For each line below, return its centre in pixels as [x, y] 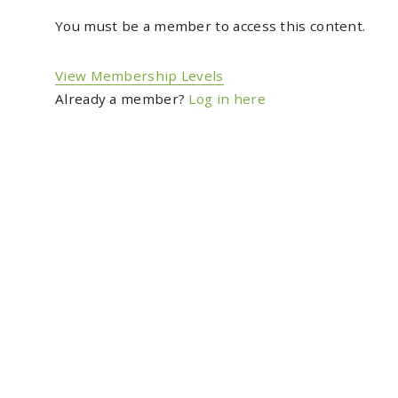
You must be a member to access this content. [211, 26]
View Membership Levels [139, 76]
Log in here [227, 99]
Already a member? [122, 99]
